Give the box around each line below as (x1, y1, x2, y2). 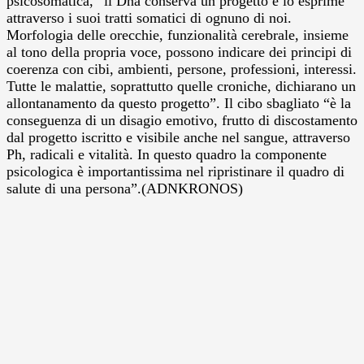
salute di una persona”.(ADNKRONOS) (6, 180, 243, 197)
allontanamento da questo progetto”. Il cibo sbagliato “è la (6, 94, 351, 111)
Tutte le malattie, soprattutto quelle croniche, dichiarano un (6, 77, 356, 94)
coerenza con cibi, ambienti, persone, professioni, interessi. (6, 60, 357, 77)
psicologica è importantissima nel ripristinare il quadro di (6, 162, 344, 180)
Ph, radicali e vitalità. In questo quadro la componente (6, 145, 327, 162)
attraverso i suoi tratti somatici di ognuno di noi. (6, 9, 292, 26)
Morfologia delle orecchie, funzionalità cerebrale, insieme (6, 26, 349, 43)
